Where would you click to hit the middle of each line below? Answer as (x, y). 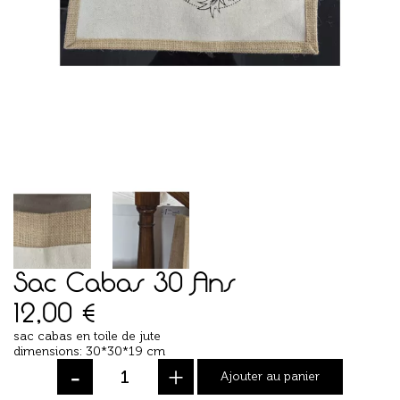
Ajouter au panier (270, 377)
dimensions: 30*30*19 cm (89, 351)
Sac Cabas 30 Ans (124, 281)
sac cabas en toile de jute (89, 336)
